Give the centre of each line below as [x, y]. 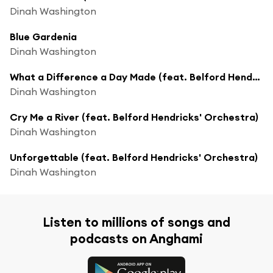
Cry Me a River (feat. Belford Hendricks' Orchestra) [134, 117]
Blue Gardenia [43, 36]
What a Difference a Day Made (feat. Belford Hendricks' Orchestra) [256, 76]
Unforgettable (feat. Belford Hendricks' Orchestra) [134, 157]
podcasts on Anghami [136, 238]
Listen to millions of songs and [136, 222]
